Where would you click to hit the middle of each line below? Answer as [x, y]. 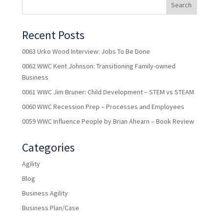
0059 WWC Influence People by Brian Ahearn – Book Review [108, 121]
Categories [48, 147]
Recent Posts [53, 35]
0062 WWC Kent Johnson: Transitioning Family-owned [99, 66]
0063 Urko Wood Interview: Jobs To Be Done [86, 51]
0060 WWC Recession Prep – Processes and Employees [103, 107]
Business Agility [45, 193]
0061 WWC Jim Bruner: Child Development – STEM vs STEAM [108, 92]
